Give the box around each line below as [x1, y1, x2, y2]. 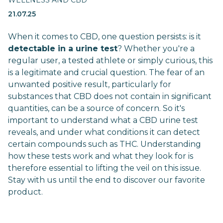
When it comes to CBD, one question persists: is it [8, 32, 201, 41]
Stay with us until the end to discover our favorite [8, 175, 205, 185]
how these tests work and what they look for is [8, 151, 193, 161]
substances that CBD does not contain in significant [8, 92, 212, 101]
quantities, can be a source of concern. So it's [8, 104, 185, 113]
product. [8, 187, 43, 197]
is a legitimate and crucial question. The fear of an [8, 68, 205, 77]
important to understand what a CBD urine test [8, 115, 198, 125]
